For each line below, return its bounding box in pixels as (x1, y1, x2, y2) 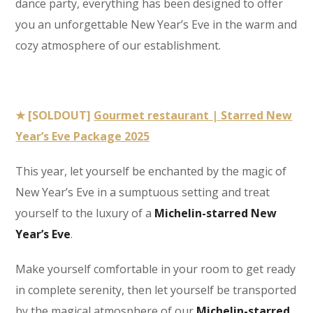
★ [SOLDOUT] (15, 107, 94, 123)
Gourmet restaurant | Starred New (94, 107, 293, 123)
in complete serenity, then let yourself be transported (15, 282, 297, 298)
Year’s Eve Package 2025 (15, 128, 150, 144)
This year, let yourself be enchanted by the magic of (15, 163, 287, 179)
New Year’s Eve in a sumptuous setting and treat (15, 184, 270, 200)
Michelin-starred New (154, 205, 277, 221)
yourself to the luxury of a (15, 205, 155, 221)
